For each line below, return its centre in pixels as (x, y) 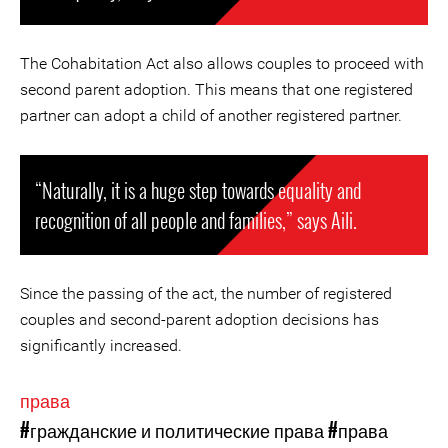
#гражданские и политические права (172, 430)
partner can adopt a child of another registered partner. (211, 115)
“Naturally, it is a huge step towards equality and (198, 190)
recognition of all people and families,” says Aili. (196, 220)
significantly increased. (101, 345)
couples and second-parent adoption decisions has (199, 319)
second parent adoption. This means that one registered (216, 89)
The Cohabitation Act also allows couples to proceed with (222, 63)
